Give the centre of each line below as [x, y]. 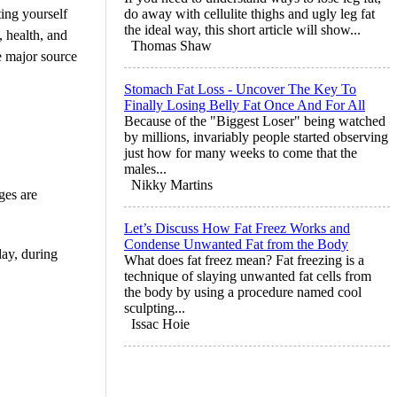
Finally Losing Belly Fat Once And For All [245, 105]
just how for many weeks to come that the [241, 152]
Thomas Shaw [171, 45]
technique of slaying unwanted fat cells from [248, 276]
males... [145, 168]
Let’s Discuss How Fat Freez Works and [237, 228]
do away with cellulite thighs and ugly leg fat [249, 13]
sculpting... [155, 307]
